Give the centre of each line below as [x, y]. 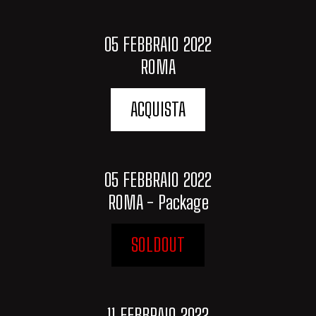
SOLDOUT [158, 245]
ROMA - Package [158, 203]
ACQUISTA [158, 110]
